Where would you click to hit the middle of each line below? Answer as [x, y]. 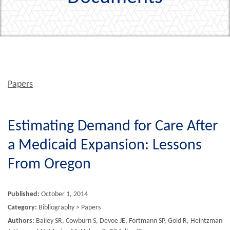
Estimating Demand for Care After [113, 127]
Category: [22, 208]
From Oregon [49, 165]
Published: [24, 194]
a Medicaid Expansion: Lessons [105, 146]
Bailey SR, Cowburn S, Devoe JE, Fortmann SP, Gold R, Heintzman [128, 221]
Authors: [21, 221]
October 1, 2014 [64, 194]
